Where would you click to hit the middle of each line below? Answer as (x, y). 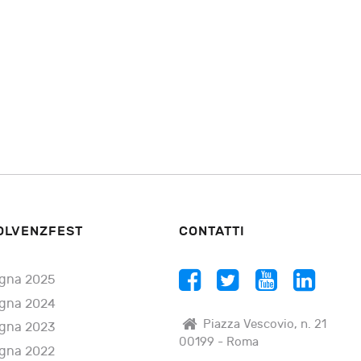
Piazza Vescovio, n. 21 (264, 325)
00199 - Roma (219, 342)
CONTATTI (212, 232)
